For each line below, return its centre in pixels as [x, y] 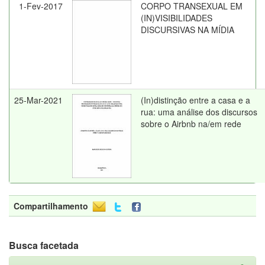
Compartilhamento [51, 206]
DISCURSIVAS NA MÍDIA [188, 30]
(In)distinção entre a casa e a [195, 100]
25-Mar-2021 [38, 100]
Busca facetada [44, 245]
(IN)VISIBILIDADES [177, 18]
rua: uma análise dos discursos [199, 112]
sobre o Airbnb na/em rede [191, 124]
